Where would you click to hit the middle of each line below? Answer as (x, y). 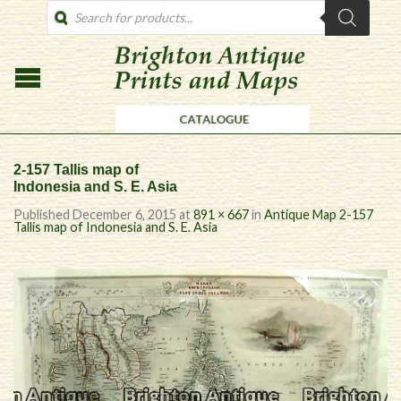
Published (43, 214)
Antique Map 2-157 (319, 214)
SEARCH (70, 20)
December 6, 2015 (124, 214)
